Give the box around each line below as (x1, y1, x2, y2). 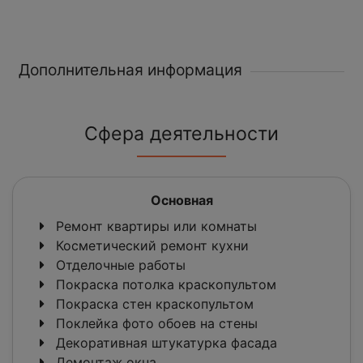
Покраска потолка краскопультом (52, 276, 276, 293)
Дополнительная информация (19, 60, 242, 80)
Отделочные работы (52, 257, 186, 274)
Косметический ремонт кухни (52, 237, 249, 254)
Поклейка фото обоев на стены (52, 315, 258, 332)
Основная (150, 192, 213, 209)
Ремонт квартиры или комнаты (52, 218, 257, 235)
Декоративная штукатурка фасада (52, 335, 277, 352)
